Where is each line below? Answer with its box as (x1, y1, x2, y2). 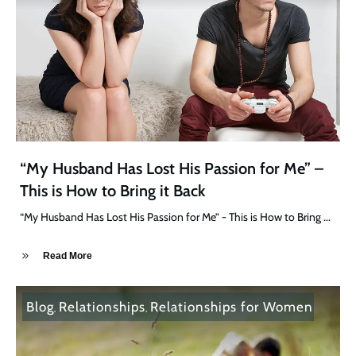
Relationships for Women (150, 298, 313, 315)
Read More (43, 250, 92, 262)
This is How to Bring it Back (20, 180, 205, 200)
